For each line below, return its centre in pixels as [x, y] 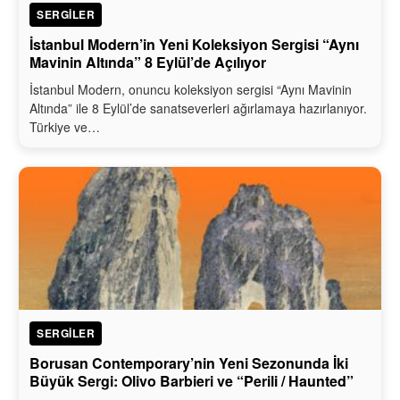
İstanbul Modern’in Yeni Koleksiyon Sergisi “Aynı [194, 44]
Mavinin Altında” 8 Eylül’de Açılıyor [148, 62]
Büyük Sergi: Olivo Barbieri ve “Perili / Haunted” [192, 380]
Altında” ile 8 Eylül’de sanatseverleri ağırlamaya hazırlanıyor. [198, 108]
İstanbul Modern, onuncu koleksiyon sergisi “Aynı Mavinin [191, 89]
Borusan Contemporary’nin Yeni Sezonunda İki [189, 362]
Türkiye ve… [65, 126]
